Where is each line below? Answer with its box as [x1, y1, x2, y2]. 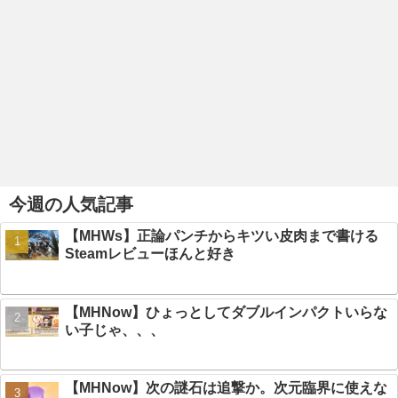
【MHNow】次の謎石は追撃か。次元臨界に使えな [64, 380, 387, 396]
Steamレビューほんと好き [64, 246, 235, 262]
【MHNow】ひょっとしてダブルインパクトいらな [64, 304, 387, 320]
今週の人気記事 [9, 195, 133, 215]
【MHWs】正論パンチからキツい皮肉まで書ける [64, 228, 378, 244]
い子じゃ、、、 [64, 322, 164, 338]
